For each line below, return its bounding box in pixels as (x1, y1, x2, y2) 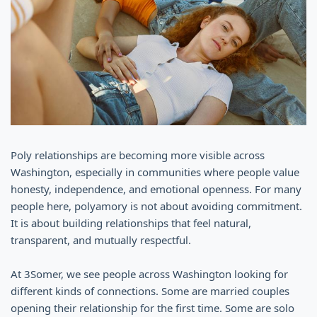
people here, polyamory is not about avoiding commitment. (11, 198, 302, 213)
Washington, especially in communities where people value (11, 164, 299, 179)
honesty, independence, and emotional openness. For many (11, 181, 301, 196)
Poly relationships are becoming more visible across (11, 147, 265, 162)
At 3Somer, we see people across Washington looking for (11, 266, 288, 281)
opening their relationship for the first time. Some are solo (11, 300, 294, 315)
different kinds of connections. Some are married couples (11, 283, 289, 298)
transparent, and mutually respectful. (11, 232, 191, 247)
